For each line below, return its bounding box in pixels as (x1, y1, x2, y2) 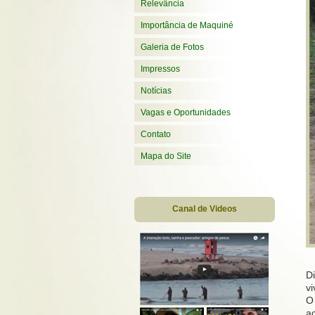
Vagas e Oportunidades (141, 108, 231, 117)
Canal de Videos (172, 204, 237, 214)
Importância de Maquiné (141, 20, 233, 30)
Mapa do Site (141, 151, 191, 161)
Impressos (141, 64, 180, 74)
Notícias (141, 86, 172, 96)
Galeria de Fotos (141, 42, 204, 52)
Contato (141, 129, 171, 139)
